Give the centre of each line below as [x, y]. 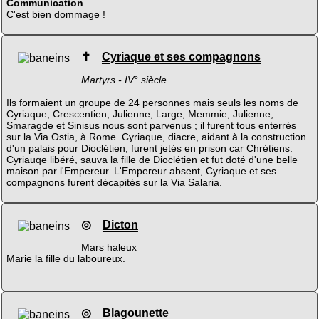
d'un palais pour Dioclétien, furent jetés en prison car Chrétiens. [149, 148]
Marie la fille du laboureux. [66, 259]
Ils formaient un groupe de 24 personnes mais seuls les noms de [152, 102]
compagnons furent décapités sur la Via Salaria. [114, 182]
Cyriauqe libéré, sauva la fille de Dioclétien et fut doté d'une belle [152, 159]
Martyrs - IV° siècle [124, 79]
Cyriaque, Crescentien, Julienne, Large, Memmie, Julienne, [140, 114]
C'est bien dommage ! [56, 14]
